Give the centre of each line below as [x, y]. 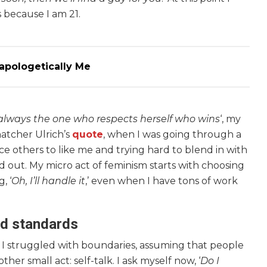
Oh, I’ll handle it [48, 181]
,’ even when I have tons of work [162, 181]
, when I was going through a [172, 135]
